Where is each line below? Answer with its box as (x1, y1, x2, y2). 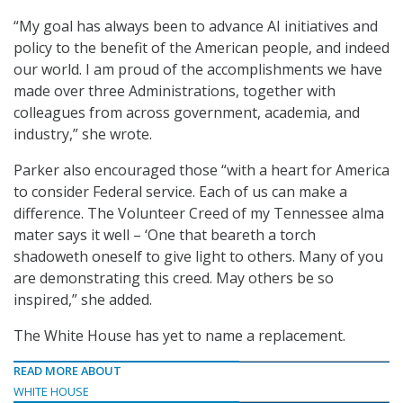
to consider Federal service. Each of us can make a (13, 182, 347, 202)
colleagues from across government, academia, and (13, 103, 360, 123)
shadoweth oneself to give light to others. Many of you (13, 246, 383, 267)
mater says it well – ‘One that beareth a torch (13, 225, 316, 246)
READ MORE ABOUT (13, 363, 121, 380)
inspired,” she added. (13, 290, 152, 310)
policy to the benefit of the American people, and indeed (13, 38, 390, 58)
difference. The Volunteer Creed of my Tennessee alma (13, 203, 384, 224)
